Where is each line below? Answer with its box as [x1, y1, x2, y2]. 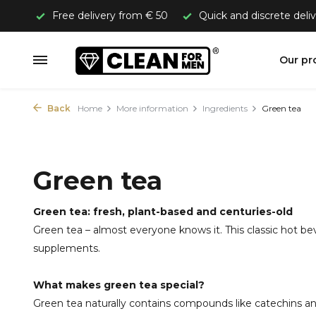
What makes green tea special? [33, 279, 205, 291]
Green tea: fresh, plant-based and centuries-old [33, 205, 293, 218]
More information [116, 103, 188, 114]
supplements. [33, 242, 100, 255]
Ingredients [202, 103, 248, 114]
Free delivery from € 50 [49, 9, 168, 22]
